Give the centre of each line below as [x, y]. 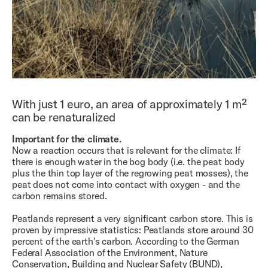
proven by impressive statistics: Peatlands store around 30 [133, 230]
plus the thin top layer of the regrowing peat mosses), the [130, 173]
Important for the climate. [67, 139]
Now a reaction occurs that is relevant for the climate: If [126, 150]
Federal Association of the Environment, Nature [110, 253]
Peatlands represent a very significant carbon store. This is [133, 219]
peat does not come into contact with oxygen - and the [126, 185]
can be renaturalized [64, 117]
